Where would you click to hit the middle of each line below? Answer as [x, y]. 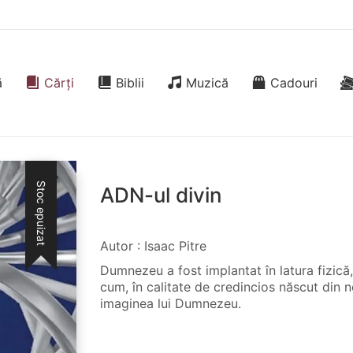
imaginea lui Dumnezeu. [171, 303]
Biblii [130, 83]
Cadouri [294, 83]
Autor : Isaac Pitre [153, 246]
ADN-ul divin [161, 195]
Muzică [207, 83]
